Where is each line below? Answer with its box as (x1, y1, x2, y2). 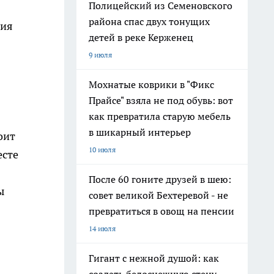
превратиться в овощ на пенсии (89, 205, 234, 217)
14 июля (89, 224, 116, 233)
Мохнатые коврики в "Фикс (89, 78, 214, 91)
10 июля (89, 145, 116, 154)
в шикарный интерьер (89, 126, 191, 138)
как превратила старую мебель (89, 110, 231, 122)
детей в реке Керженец (89, 31, 193, 43)
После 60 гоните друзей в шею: (89, 173, 231, 185)
